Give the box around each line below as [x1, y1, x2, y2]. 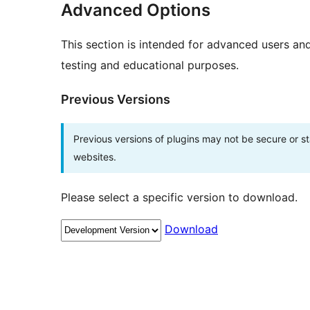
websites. [73, 151, 116, 163]
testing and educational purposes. [61, 58, 239, 73]
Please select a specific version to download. [61, 190, 298, 205]
